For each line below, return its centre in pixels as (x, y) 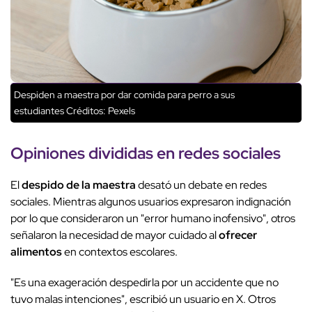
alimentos (36, 252)
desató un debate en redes (201, 185)
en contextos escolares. (122, 252)
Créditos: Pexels (100, 111)
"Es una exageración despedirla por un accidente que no (145, 283)
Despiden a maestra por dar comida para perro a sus (124, 95)
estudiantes (39, 111)
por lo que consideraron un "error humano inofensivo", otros (153, 219)
